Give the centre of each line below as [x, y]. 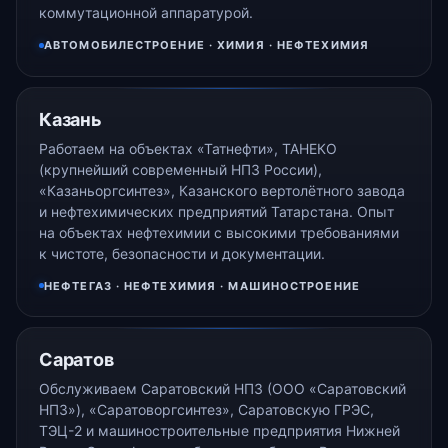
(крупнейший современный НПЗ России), [180, 169]
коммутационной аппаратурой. [146, 13]
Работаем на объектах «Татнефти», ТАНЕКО [188, 148]
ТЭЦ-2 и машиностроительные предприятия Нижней [219, 431]
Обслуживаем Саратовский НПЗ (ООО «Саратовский [222, 389]
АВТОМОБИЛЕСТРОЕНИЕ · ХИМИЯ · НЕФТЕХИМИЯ [206, 45]
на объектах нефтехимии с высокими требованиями [219, 232]
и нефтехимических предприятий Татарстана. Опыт [216, 211]
